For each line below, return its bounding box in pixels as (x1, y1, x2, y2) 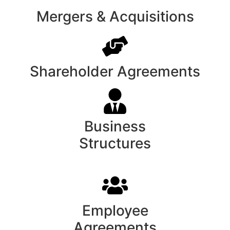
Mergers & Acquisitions (36, 8, 194, 26)
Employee (82, 202, 148, 220)
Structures (79, 135, 151, 152)
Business (84, 118, 146, 136)
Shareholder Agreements (30, 63, 200, 81)
